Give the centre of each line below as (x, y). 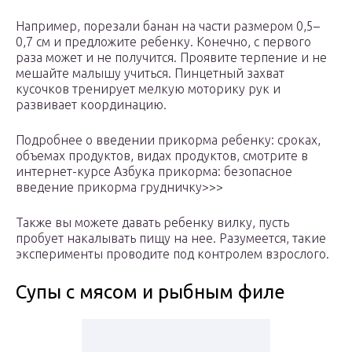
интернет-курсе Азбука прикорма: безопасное (154, 172)
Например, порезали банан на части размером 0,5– (168, 26)
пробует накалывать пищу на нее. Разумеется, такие (171, 238)
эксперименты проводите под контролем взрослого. (172, 254)
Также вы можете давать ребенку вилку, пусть (152, 223)
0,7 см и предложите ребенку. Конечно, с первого (163, 42)
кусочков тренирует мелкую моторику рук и (148, 89)
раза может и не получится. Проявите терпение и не (171, 58)
